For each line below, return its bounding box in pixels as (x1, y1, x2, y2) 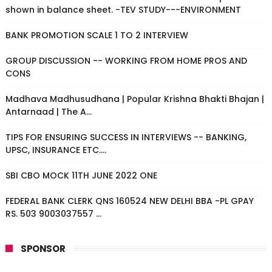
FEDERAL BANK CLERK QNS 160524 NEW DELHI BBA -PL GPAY (5, 195, 254, 207)
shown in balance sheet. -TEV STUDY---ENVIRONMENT (5, 4, 241, 16)
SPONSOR (20, 242, 66, 255)
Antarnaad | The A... (5, 106, 92, 118)
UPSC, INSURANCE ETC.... (5, 144, 106, 156)
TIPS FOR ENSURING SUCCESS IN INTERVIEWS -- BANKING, (5, 131, 246, 143)
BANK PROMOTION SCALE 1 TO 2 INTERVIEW (5, 29, 188, 41)
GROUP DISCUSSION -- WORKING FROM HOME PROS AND (5, 55, 247, 67)
